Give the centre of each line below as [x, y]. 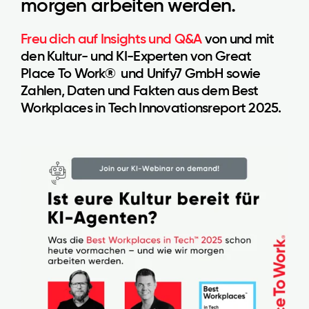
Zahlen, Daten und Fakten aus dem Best [140, 90]
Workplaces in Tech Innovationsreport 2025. [151, 108]
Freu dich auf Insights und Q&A [113, 39]
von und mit [239, 39]
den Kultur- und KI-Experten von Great [136, 56]
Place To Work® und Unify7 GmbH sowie [141, 73]
